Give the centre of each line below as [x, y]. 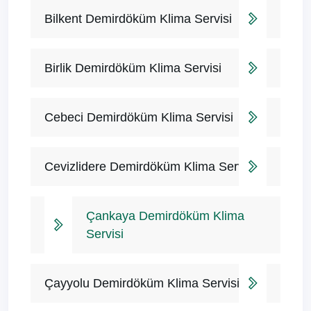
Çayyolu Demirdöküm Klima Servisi [142, 284]
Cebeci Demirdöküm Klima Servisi [139, 118]
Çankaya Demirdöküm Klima [165, 216]
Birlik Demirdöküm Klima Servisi [133, 68]
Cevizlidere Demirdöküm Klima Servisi [150, 167]
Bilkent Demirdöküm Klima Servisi [138, 19]
